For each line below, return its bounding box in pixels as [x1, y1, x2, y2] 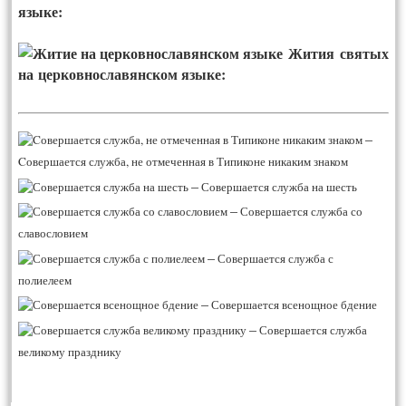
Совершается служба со [240, 203, 363, 219]
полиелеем [18, 271, 72, 288]
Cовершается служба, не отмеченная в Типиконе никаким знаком [18, 153, 349, 170]
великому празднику [18, 343, 122, 360]
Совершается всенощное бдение [211, 296, 378, 314]
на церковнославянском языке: [18, 63, 227, 85]
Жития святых [288, 43, 389, 64]
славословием [18, 225, 89, 242]
